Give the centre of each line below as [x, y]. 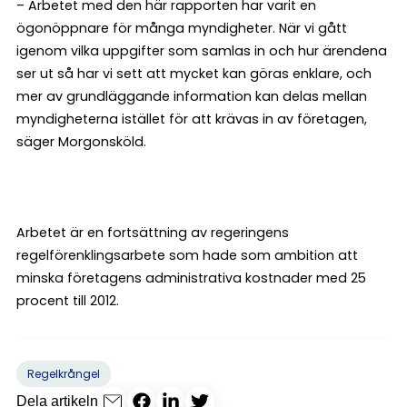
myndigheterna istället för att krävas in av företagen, [192, 119]
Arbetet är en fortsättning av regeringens [153, 232]
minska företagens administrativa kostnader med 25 [191, 278]
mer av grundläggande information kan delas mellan [192, 96]
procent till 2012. [68, 300]
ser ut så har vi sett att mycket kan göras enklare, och [194, 73]
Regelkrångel [64, 373]
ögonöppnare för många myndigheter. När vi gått [182, 28]
